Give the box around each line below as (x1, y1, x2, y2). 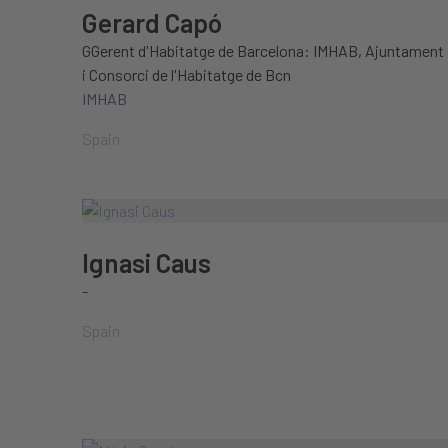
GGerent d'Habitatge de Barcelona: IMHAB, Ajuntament (82, 41, 444, 60)
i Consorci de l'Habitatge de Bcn (82, 65, 291, 84)
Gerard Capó (82, 7, 222, 38)
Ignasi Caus (82, 247, 211, 278)
